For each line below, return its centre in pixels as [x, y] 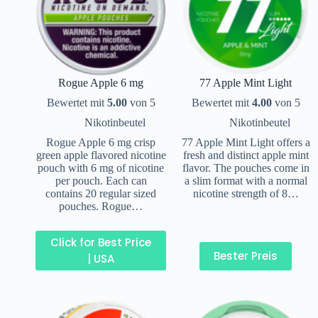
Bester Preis [246, 256]
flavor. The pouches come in [246, 168]
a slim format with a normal [246, 180]
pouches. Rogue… [101, 206]
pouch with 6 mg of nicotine [101, 168]
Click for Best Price [101, 242]
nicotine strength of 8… [246, 193]
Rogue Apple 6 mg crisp [101, 142]
